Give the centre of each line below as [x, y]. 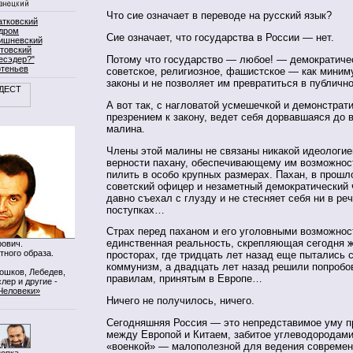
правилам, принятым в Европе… [184, 279]
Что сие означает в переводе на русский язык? [219, 16]
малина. [126, 128]
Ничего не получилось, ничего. [180, 301]
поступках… [136, 210]
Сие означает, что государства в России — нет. [220, 38]
